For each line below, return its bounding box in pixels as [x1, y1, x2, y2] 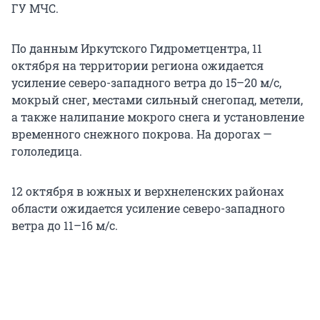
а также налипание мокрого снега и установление [11, 109, 304, 125]
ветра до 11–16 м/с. [11, 218, 118, 234]
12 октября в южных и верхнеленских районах [11, 184, 284, 199]
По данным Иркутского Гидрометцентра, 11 [11, 41, 262, 56]
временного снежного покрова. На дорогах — [11, 126, 272, 142]
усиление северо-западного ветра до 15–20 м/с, [11, 75, 281, 91]
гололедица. [11, 144, 82, 159]
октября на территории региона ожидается [11, 58, 264, 74]
